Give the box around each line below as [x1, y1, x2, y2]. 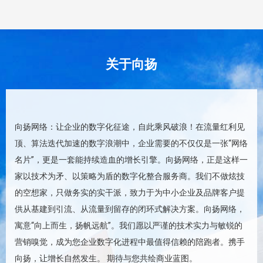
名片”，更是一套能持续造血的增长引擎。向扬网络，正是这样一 [15, 154, 248, 164]
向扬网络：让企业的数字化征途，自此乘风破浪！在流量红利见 [15, 122, 245, 131]
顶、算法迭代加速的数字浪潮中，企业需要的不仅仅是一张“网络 [15, 138, 248, 148]
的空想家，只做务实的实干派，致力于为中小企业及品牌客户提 [15, 187, 245, 197]
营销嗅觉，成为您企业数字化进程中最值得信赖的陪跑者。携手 [15, 237, 245, 247]
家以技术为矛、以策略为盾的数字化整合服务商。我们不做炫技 [15, 171, 245, 181]
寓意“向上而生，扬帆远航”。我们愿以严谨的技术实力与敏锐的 [15, 220, 242, 230]
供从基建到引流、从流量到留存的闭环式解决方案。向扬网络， [15, 204, 245, 214]
